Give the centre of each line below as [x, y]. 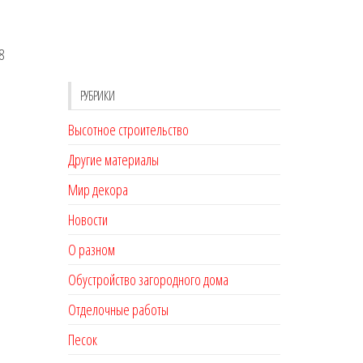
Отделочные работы [118, 310]
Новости [88, 220]
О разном [91, 250]
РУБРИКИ [97, 96]
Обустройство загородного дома [148, 280]
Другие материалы [113, 160]
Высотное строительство [128, 130]
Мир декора [98, 190]
